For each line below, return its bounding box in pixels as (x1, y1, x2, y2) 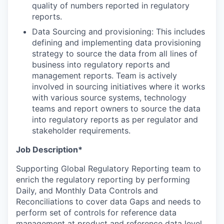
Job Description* (16, 144, 82, 154)
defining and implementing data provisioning (32, 37, 201, 47)
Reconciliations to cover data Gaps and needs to (16, 196, 201, 206)
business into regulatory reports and (32, 59, 170, 69)
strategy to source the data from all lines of (32, 48, 197, 58)
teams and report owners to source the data (32, 103, 200, 113)
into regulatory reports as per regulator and (32, 114, 198, 124)
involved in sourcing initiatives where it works (32, 81, 205, 91)
